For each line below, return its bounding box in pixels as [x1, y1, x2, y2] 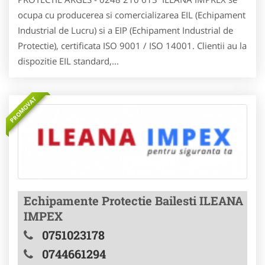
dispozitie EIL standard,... [18, 54, 119, 67]
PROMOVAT [8, 94, 38, 125]
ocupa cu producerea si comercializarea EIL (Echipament [18, 8, 245, 21]
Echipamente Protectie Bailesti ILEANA [24, 192, 243, 208]
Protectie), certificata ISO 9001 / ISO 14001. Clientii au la [18, 39, 247, 51]
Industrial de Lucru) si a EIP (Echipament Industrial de [18, 24, 233, 36]
